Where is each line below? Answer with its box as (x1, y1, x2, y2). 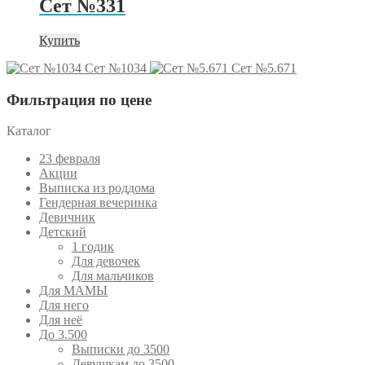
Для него (39, 298, 89, 313)
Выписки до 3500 (72, 342, 169, 357)
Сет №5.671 (231, 60, 297, 75)
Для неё (39, 313, 82, 328)
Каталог (7, 124, 51, 139)
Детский (39, 225, 86, 240)
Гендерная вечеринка (39, 196, 157, 210)
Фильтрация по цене (7, 90, 152, 108)
